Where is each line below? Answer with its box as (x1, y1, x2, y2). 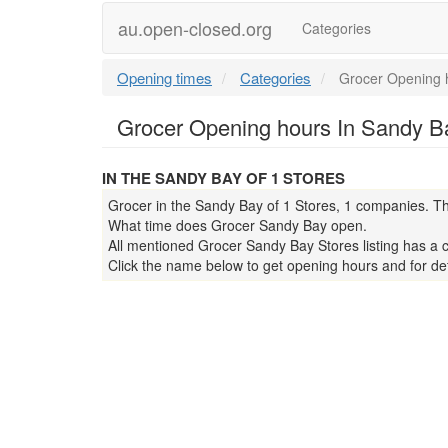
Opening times (117, 67, 212, 88)
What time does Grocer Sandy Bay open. (108, 215, 367, 235)
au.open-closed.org (118, 15, 272, 41)
